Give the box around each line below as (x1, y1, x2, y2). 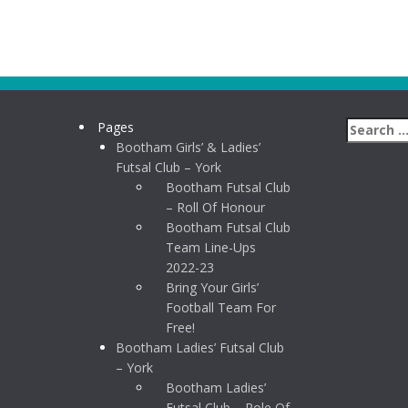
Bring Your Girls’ (166, 279, 259, 296)
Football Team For (166, 299, 276, 316)
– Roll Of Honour (166, 199, 265, 216)
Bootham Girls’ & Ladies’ (116, 138, 260, 156)
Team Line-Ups (166, 239, 256, 256)
